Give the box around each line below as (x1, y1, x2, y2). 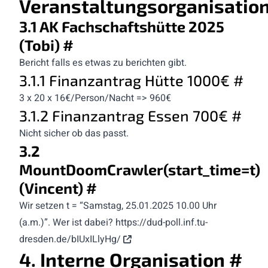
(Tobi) (19, 35, 63, 54)
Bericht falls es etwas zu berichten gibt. (19, 55, 187, 70)
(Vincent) (19, 178, 86, 197)
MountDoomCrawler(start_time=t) (19, 160, 260, 178)
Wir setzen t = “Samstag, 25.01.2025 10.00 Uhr (19, 198, 217, 213)
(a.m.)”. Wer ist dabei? (19, 215, 115, 230)
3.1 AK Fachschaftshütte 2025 (19, 17, 224, 35)
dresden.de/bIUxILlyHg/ (19, 232, 121, 246)
